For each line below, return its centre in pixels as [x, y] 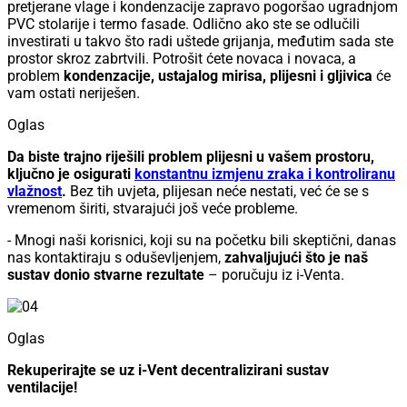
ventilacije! [42, 388]
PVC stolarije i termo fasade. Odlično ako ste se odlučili [184, 25]
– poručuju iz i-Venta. [274, 275]
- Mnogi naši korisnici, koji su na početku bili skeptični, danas [202, 241]
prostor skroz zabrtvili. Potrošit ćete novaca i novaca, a [182, 59]
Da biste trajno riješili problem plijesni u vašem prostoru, [191, 157]
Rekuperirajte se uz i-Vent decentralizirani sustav [168, 371]
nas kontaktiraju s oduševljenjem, [116, 258]
